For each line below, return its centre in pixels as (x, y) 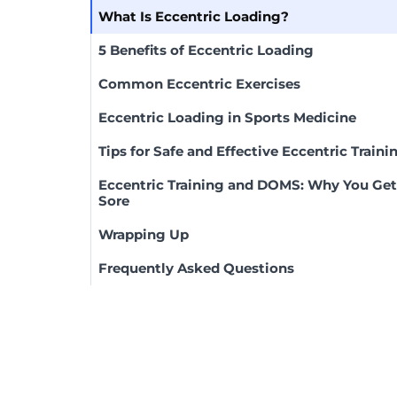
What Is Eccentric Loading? (194, 16)
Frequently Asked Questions (196, 268)
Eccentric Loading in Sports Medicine (227, 117)
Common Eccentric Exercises (199, 84)
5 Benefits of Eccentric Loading (206, 50)
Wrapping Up (144, 234)
